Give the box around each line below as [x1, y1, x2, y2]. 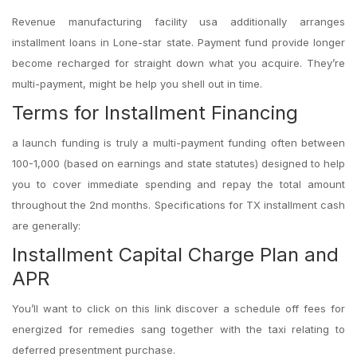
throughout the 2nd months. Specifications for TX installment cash [12, 198, 345, 211]
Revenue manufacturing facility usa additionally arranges [12, 15, 345, 28]
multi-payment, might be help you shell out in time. [12, 77, 262, 90]
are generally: [12, 219, 80, 232]
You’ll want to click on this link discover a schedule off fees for [12, 302, 345, 315]
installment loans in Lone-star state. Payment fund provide [12, 36, 313, 49]
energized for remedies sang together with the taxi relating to [12, 323, 345, 335]
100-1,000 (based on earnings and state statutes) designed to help [12, 157, 345, 170]
